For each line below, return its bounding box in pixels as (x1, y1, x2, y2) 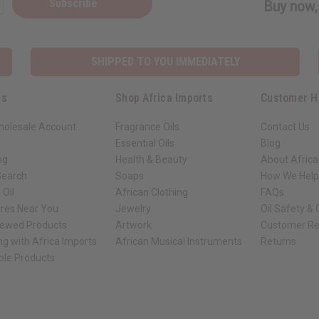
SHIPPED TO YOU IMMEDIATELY (90, 55, 240, 69)
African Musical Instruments (115, 236, 242, 248)
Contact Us (261, 121, 310, 133)
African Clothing (115, 187, 188, 199)
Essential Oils (115, 137, 174, 150)
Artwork (115, 219, 152, 231)
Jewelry (115, 203, 151, 215)
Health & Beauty (115, 154, 187, 166)
